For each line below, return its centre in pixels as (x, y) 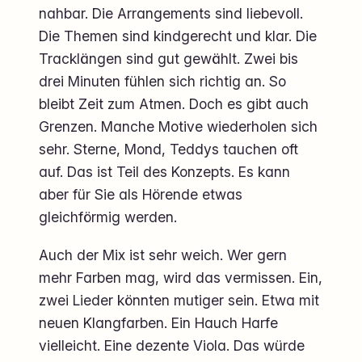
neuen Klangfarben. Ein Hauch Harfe (158, 323)
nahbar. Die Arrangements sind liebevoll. (171, 14)
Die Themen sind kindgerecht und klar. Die (178, 36)
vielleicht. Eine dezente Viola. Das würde (172, 346)
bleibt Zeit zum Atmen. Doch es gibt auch (174, 104)
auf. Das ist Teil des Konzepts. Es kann (164, 172)
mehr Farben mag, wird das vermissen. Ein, (181, 278)
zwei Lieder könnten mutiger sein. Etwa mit (179, 301)
